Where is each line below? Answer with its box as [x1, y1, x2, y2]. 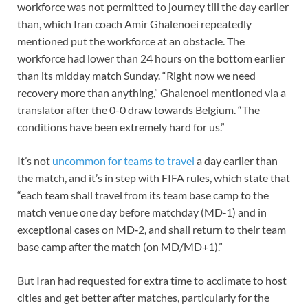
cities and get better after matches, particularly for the [17, 290, 269, 304]
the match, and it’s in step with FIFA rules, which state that [17, 170, 290, 184]
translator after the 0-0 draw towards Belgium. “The [17, 102, 260, 116]
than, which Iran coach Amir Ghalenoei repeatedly [17, 16, 252, 30]
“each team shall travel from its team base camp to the [17, 188, 269, 201]
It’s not [17, 153, 52, 167]
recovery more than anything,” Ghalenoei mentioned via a [17, 85, 286, 99]
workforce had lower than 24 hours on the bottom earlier [17, 51, 285, 65]
